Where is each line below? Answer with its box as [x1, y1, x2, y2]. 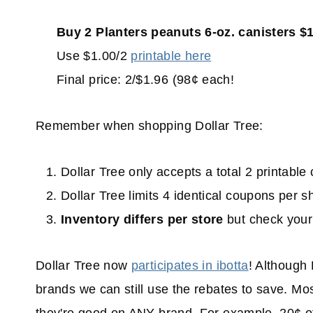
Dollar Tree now [36, 259, 131, 273]
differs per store [123, 212, 224, 227]
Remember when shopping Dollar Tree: [36, 119, 263, 133]
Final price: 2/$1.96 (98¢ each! [57, 73, 235, 87]
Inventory [61, 212, 120, 227]
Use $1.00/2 [57, 49, 131, 64]
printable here [131, 49, 212, 64]
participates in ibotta [131, 259, 249, 273]
